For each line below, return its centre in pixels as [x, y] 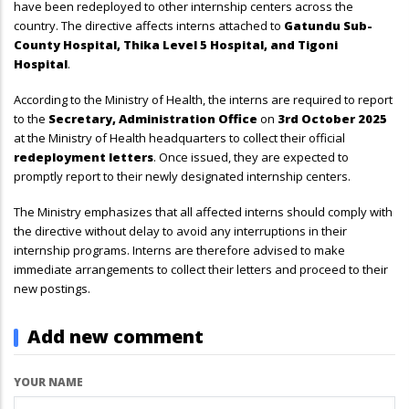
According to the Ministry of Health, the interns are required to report [203, 100]
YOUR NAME [48, 383]
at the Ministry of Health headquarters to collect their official [179, 138]
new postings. [52, 289]
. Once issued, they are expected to [251, 157]
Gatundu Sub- [328, 26]
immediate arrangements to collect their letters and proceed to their [201, 270]
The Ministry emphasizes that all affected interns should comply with [203, 212]
